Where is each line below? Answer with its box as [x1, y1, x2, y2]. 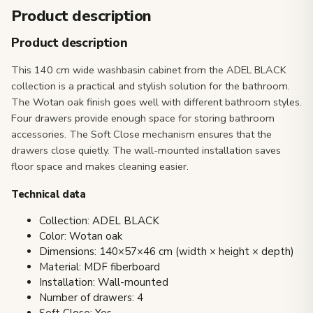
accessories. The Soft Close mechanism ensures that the [11, 126, 272, 141]
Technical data [11, 187, 86, 201]
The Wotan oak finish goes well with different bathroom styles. [11, 94, 302, 109]
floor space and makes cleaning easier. [11, 159, 189, 173]
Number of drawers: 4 [39, 291, 143, 305]
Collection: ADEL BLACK [39, 214, 159, 228]
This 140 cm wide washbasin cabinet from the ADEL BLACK [11, 62, 286, 77]
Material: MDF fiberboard [39, 260, 160, 275]
